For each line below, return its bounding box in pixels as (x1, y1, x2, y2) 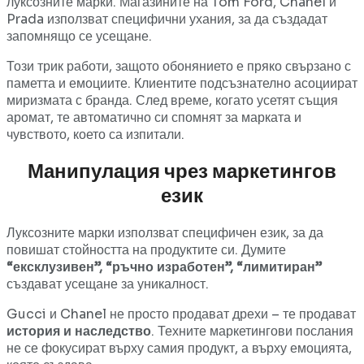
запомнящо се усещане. (6, 27, 152, 45)
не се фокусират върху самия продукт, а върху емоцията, (6, 339, 352, 357)
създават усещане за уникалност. (6, 275, 209, 292)
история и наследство (6, 322, 151, 340)
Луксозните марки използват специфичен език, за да (6, 223, 323, 241)
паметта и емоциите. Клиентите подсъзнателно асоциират (6, 74, 357, 92)
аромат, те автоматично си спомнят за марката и (6, 108, 301, 126)
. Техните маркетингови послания (151, 322, 353, 340)
